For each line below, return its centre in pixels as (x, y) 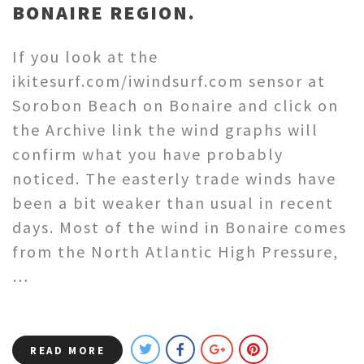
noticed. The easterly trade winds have (174, 179)
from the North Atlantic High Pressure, (175, 252)
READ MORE (68, 351)
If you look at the (85, 57)
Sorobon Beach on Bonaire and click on (175, 106)
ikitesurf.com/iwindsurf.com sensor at (169, 81)
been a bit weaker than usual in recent (173, 203)
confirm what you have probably (148, 154)
